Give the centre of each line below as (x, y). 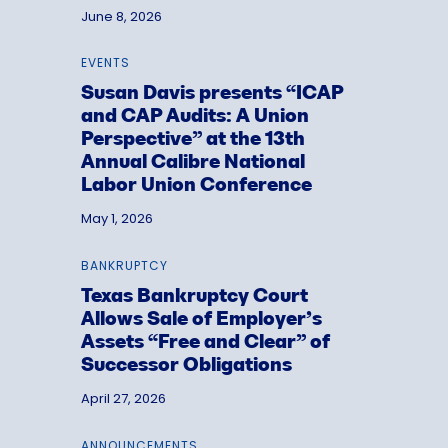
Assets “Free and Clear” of (205, 343)
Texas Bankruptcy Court (194, 297)
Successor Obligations (186, 366)
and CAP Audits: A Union (194, 117)
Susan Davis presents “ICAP (211, 94)
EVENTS (105, 63)
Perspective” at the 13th (192, 140)
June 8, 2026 (121, 16)
